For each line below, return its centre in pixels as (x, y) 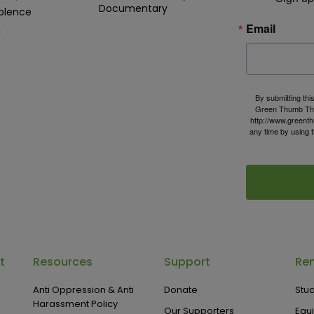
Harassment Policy (76, 304)
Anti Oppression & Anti (84, 290)
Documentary (133, 8)
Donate (180, 290)
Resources (63, 262)
